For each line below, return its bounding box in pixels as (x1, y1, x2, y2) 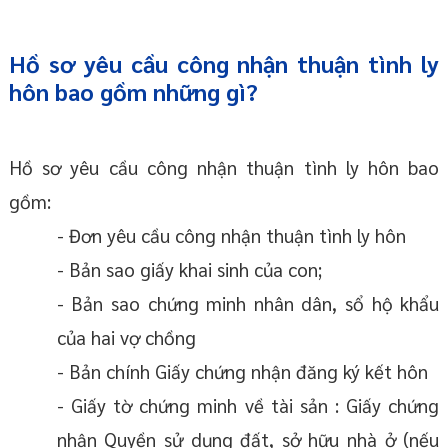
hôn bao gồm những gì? (8, 76, 258, 107)
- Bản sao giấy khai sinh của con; (56, 257, 322, 282)
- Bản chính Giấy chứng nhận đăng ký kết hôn (56, 359, 428, 384)
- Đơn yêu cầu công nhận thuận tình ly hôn (56, 223, 406, 248)
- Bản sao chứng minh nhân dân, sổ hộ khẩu (56, 291, 440, 316)
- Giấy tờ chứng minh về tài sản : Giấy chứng (56, 393, 440, 418)
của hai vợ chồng (56, 325, 196, 350)
